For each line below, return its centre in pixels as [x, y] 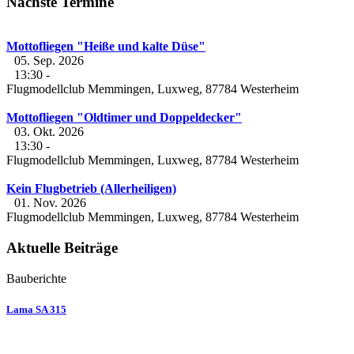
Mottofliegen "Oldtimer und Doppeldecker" [124, 118]
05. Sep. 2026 [49, 61]
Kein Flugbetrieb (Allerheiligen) [91, 189]
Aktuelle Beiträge [62, 248]
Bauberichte [36, 278]
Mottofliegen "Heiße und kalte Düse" [106, 47]
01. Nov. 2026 [50, 203]
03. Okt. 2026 [49, 132]
